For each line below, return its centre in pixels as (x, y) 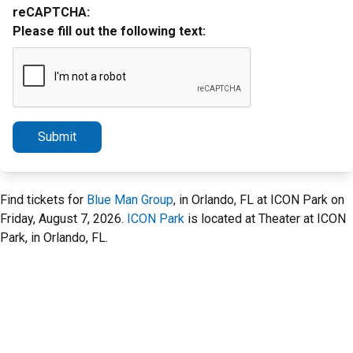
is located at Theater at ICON (265, 219)
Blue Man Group (130, 200)
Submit (57, 137)
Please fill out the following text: (109, 31)
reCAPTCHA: (51, 12)
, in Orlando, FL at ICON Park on (259, 200)
